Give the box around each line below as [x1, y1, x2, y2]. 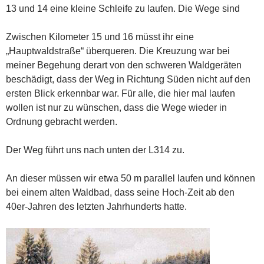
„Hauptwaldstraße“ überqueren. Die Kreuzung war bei [6, 45, 230, 56]
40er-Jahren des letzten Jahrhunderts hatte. [6, 201, 187, 212]
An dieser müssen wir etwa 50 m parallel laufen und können [6, 173, 255, 183]
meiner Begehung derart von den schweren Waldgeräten [6, 60, 242, 70]
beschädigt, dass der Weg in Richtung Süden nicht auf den [6, 74, 250, 84]
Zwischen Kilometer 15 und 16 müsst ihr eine [6, 31, 194, 42]
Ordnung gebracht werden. [6, 116, 117, 127]
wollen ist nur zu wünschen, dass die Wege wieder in [6, 102, 227, 113]
